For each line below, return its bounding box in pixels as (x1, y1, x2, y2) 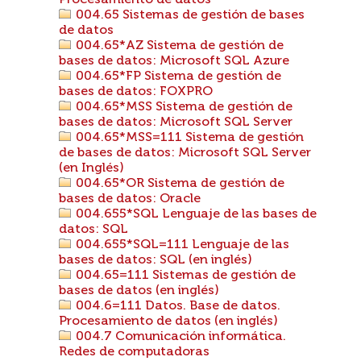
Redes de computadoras (59, 346, 210, 359)
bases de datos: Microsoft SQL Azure (59, 55, 289, 68)
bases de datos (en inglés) (59, 284, 219, 297)
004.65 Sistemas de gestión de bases (73, 9, 305, 22)
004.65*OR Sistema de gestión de (73, 177, 284, 190)
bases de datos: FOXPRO (59, 85, 213, 98)
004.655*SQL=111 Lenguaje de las (73, 239, 289, 251)
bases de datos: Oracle (59, 193, 201, 205)
